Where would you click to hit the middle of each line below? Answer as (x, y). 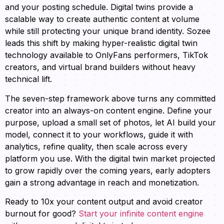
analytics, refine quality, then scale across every (96, 146)
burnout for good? (42, 214)
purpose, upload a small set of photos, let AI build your (110, 122)
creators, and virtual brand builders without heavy (100, 67)
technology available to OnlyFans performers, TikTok (106, 55)
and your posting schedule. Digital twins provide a (99, 7)
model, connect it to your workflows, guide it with (99, 134)
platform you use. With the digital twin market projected (110, 158)
